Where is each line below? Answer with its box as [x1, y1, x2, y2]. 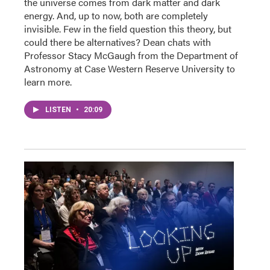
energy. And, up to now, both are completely [24, 8, 208, 23]
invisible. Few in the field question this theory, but [24, 22, 231, 36]
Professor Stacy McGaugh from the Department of [24, 48, 238, 63]
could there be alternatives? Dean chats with [24, 35, 211, 49]
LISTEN [45, 105, 73, 115]
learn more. [24, 75, 72, 89]
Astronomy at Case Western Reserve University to [24, 61, 235, 76]
